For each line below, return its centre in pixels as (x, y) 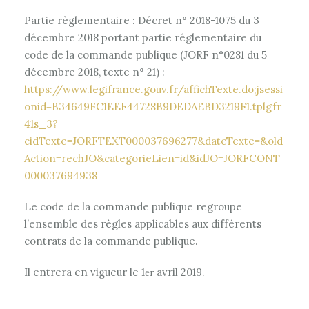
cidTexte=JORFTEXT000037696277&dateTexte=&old (153, 141)
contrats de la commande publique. (111, 241)
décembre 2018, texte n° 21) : (94, 72)
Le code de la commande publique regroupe (133, 207)
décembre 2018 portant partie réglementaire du (143, 38)
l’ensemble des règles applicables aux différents (143, 224)
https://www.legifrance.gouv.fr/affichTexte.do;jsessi (153, 89)
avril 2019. (179, 272)
